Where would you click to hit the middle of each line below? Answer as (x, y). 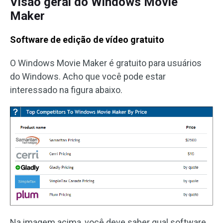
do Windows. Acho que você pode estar (88, 76)
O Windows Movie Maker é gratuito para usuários (106, 63)
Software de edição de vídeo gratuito (87, 40)
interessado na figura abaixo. (66, 90)
